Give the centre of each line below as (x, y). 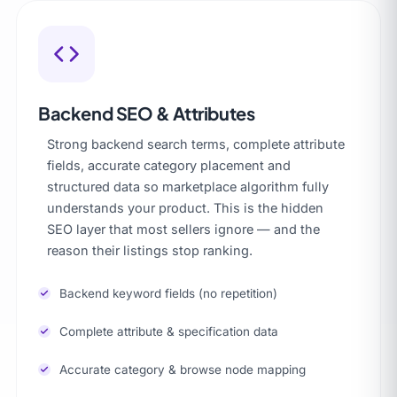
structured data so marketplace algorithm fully (188, 186)
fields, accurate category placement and (169, 165)
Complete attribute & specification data (169, 331)
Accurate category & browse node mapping (183, 369)
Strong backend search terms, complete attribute (196, 144)
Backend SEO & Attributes (147, 113)
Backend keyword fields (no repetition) (168, 293)
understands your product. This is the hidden (185, 207)
